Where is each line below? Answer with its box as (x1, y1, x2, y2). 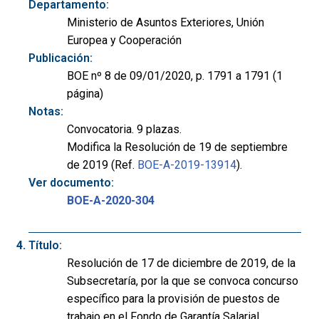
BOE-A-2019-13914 (137, 158, 236, 172)
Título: (28, 239, 62, 253)
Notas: (28, 105, 63, 119)
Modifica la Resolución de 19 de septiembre (67, 140, 288, 155)
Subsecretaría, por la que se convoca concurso (67, 274, 298, 288)
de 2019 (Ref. (67, 158, 137, 172)
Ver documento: (28, 176, 114, 190)
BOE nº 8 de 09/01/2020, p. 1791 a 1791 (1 (67, 69, 283, 83)
